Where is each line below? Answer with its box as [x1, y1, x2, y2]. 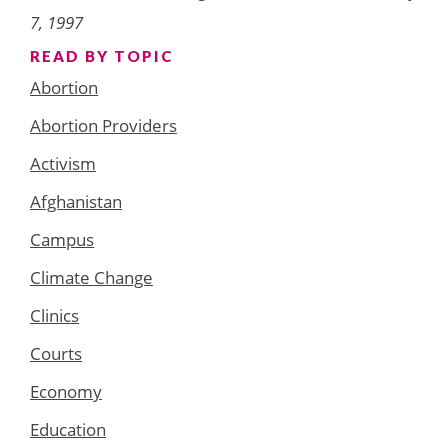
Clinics [30, 303, 79, 327]
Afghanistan [30, 189, 122, 213]
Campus [30, 227, 94, 251]
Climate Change [30, 265, 153, 289]
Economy [30, 379, 102, 403]
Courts [30, 341, 82, 365]
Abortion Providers [30, 113, 177, 137]
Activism [30, 151, 96, 175]
